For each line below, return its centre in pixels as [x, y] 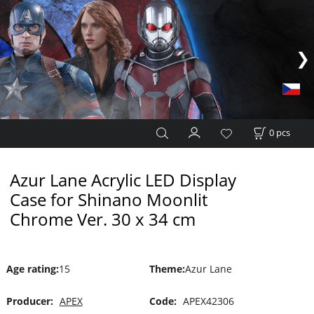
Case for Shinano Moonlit [108, 199]
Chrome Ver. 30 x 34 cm [102, 219]
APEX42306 [208, 301]
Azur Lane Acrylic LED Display [123, 180]
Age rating [31, 268]
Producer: [29, 301]
